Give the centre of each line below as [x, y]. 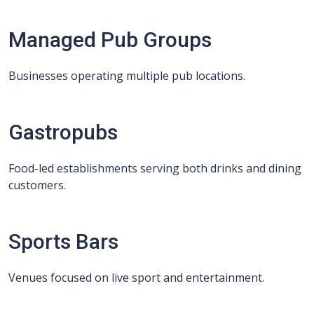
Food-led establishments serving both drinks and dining [155, 168]
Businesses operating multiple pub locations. [127, 76]
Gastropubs [63, 132]
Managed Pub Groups [110, 40]
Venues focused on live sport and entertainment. [136, 278]
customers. [37, 185]
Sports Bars [63, 241]
